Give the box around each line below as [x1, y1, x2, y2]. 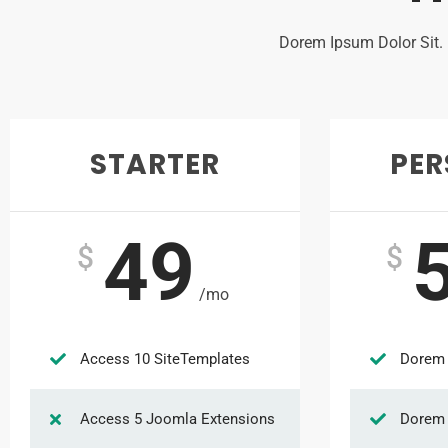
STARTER [90, 145, 220, 184]
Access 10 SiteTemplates [80, 350, 250, 368]
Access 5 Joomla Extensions [80, 410, 275, 428]
